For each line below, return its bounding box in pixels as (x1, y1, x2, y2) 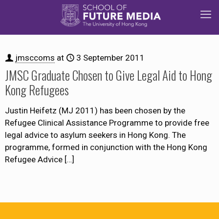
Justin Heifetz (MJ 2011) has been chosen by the (5, 106, 185, 115)
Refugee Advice (5, 154, 63, 164)
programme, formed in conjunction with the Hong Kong (5, 142, 207, 152)
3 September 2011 (76, 53, 145, 63)
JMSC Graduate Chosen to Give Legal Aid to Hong (5, 66, 212, 84)
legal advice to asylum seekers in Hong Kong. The (5, 130, 186, 140)
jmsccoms (15, 53, 55, 63)
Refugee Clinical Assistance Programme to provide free (5, 118, 209, 128)
